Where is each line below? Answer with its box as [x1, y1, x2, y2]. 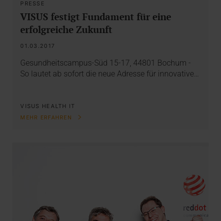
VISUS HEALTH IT [20, 103, 75, 110]
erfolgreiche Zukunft [20, 23, 113, 36]
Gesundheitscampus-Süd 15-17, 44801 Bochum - [20, 58, 191, 68]
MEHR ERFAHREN [20, 114, 74, 121]
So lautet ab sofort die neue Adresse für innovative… [20, 69, 199, 79]
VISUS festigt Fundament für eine [20, 10, 172, 23]
